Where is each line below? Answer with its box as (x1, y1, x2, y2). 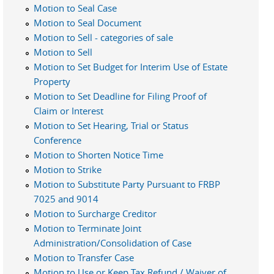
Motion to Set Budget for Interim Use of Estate (34, 60, 228, 73)
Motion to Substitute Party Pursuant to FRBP (34, 177, 220, 190)
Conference (34, 133, 81, 146)
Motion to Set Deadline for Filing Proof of (34, 89, 207, 102)
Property (34, 75, 70, 87)
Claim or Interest (34, 104, 103, 117)
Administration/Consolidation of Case (34, 236, 191, 249)
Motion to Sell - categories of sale (34, 31, 173, 43)
